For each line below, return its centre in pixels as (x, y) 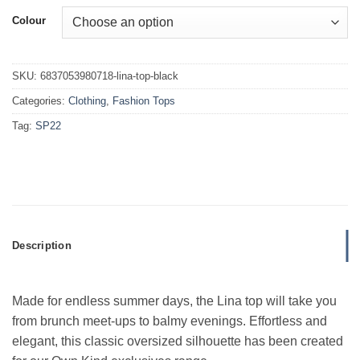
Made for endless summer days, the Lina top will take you (174, 301)
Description (42, 245)
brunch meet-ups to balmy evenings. (143, 321)
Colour (29, 21)
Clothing (87, 100)
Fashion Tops (144, 100)
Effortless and (288, 321)
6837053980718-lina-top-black (109, 76)
